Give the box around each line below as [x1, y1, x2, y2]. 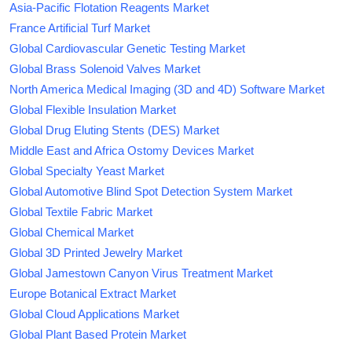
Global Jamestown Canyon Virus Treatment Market [9, 266, 273, 280]
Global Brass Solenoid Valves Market [9, 61, 200, 75]
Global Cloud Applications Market [9, 306, 179, 321]
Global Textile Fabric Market [9, 204, 152, 218]
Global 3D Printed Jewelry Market [9, 245, 182, 259]
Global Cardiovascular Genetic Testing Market [9, 41, 245, 55]
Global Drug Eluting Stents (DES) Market [9, 123, 219, 137]
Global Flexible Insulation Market [9, 102, 176, 116]
